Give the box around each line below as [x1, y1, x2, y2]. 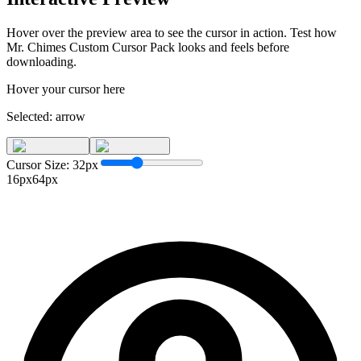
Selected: [6, 109, 56, 123]
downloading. [6, 54, 77, 68]
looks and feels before [175, 39, 289, 54]
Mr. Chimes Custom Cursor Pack [6, 39, 175, 54]
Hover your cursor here [6, 81, 125, 96]
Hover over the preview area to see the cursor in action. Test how [6, 25, 337, 39]
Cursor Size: [6, 157, 73, 172]
